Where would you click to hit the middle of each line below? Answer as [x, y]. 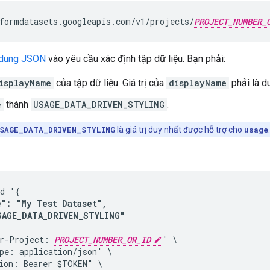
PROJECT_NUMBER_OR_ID [102, 239]
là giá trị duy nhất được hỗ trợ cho [180, 129]
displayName [198, 83]
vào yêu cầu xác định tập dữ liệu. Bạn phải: [136, 58]
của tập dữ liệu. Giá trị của [110, 83]
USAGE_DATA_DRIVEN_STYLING [99, 104]
